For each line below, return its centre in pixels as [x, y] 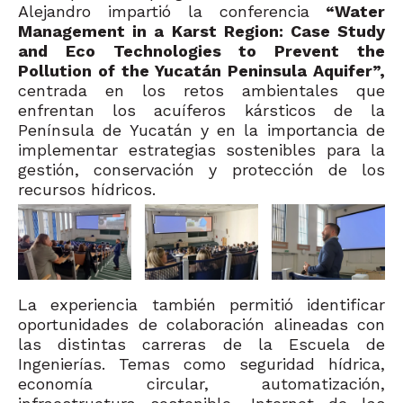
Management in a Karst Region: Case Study [201, 31]
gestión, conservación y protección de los [201, 170]
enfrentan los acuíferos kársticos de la [201, 111]
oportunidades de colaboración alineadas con [201, 325]
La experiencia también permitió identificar [201, 305]
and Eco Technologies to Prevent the [201, 51]
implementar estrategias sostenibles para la [201, 150]
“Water [347, 12]
